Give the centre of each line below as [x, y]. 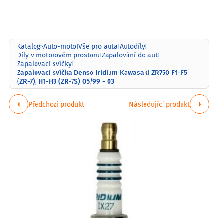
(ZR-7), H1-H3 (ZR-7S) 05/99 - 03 [66, 81]
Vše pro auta [98, 46]
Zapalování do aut [130, 55]
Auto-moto [60, 46]
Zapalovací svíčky [44, 64]
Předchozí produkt [56, 104]
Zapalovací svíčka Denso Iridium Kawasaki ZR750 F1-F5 [102, 72]
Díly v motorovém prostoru [58, 55]
